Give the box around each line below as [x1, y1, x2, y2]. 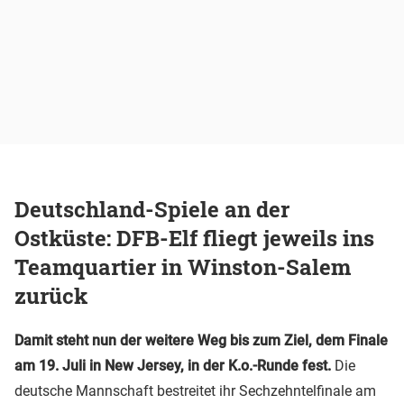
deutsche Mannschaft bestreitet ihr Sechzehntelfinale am [14, 382, 376, 400]
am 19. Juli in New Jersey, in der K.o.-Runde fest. [14, 357, 331, 375]
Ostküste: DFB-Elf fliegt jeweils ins [14, 224, 374, 253]
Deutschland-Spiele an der [14, 195, 289, 225]
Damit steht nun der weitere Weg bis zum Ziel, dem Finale [14, 332, 388, 350]
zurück [14, 281, 87, 311]
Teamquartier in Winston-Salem [14, 252, 351, 282]
